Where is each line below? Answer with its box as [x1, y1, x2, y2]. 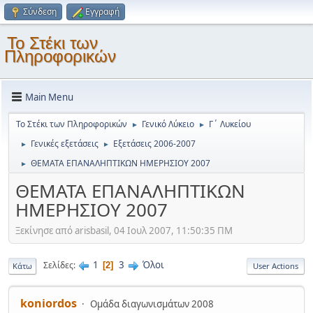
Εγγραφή [85, 6, 119, 17]
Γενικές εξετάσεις [31, 138, 99, 150]
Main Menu [25, 90, 73, 103]
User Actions [253, 260, 298, 271]
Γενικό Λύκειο [142, 118, 194, 130]
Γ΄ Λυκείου [209, 118, 251, 130]
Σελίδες [43, 259, 73, 272]
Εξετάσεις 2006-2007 [113, 138, 196, 150]
